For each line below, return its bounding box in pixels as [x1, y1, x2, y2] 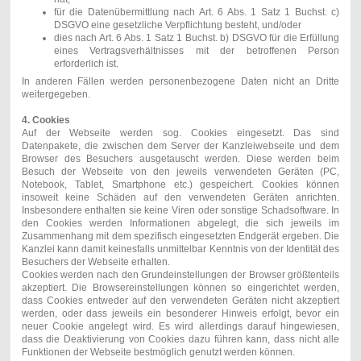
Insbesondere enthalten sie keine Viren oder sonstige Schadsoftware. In [21, 204, 340, 216]
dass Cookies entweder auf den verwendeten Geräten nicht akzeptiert [21, 294, 340, 306]
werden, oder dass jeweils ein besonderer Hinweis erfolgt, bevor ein [21, 307, 340, 319]
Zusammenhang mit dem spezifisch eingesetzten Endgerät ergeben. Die [21, 230, 340, 242]
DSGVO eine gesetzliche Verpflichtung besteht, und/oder [53, 19, 301, 31]
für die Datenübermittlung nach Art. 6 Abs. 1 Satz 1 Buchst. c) [53, 6, 340, 18]
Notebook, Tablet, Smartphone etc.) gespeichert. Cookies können [21, 178, 340, 190]
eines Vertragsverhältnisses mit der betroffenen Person [53, 44, 340, 56]
